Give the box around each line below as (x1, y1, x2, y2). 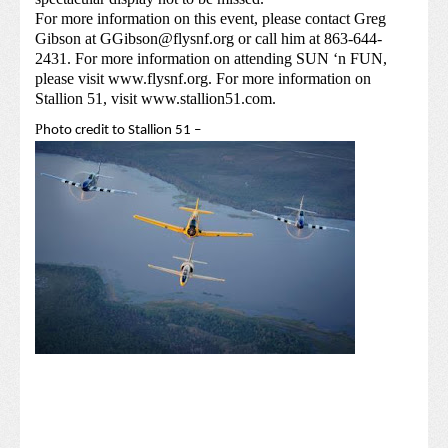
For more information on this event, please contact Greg (35, 10, 386, 28)
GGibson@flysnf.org (100, 30, 234, 48)
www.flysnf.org (108, 70, 208, 88)
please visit (35, 70, 108, 88)
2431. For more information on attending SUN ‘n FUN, (35, 50, 387, 68)
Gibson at (35, 30, 100, 48)
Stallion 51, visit (35, 90, 141, 108)
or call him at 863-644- (234, 30, 382, 48)
